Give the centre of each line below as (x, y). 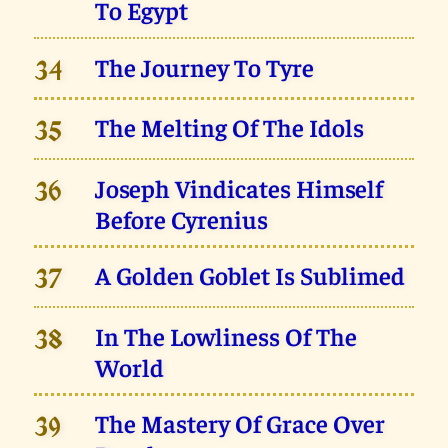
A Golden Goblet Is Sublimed (250, 275)
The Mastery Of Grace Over (240, 423)
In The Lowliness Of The (226, 335)
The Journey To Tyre (205, 66)
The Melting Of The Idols (230, 127)
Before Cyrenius (182, 218)
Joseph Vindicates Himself (239, 187)
